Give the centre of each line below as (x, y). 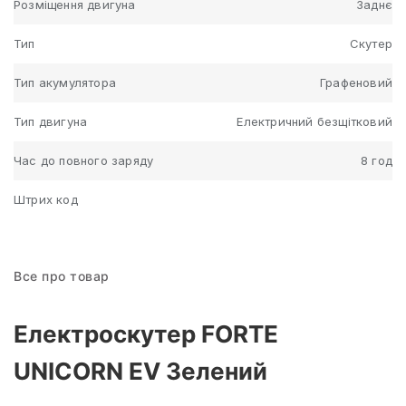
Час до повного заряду (84, 160)
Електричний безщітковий (314, 121)
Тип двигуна (51, 121)
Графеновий (356, 82)
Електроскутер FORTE (146, 333)
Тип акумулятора (65, 82)
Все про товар (62, 275)
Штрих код (46, 199)
